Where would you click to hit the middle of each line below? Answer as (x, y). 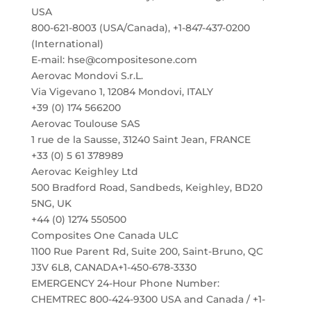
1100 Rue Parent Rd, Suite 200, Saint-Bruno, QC (147, 251)
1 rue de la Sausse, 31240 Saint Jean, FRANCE (141, 140)
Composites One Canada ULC (104, 235)
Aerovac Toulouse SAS (85, 124)
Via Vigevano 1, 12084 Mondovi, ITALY (122, 92)
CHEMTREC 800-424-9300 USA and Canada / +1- (148, 299)
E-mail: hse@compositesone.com (114, 60)
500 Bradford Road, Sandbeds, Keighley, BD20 (146, 187)
